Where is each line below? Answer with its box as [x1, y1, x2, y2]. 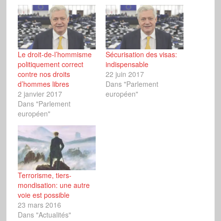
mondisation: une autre [17, 180, 90, 190]
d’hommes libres [17, 79, 69, 89]
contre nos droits [17, 69, 70, 79]
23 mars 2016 [17, 199, 61, 210]
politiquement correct [17, 59, 83, 70]
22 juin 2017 [105, 69, 144, 79]
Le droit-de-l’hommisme [17, 49, 92, 60]
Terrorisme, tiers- [17, 170, 72, 180]
